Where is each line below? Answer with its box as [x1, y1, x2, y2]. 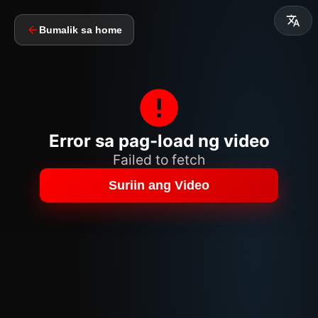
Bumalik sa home [39, 24, 122, 35]
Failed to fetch [113, 151, 205, 168]
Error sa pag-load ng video [48, 131, 270, 151]
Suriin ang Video [109, 177, 209, 192]
